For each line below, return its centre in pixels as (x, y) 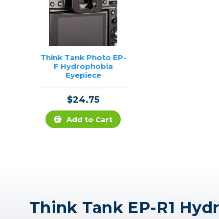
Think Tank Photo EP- (83, 58)
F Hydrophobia (83, 66)
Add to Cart (90, 120)
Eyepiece (83, 75)
